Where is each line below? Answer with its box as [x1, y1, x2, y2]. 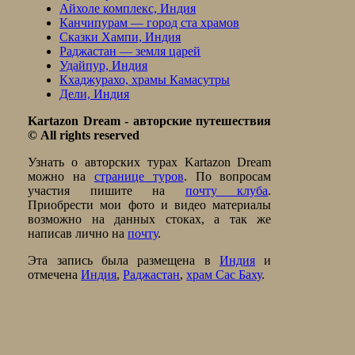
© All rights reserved [28, 128, 140, 143]
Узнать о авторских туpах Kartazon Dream [28, 155, 272, 170]
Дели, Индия [59, 87, 130, 101]
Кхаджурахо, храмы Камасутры [59, 73, 231, 87]
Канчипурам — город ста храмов [59, 16, 240, 30]
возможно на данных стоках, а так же [28, 212, 272, 227]
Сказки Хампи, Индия [59, 30, 181, 44]
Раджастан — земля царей [59, 44, 201, 59]
